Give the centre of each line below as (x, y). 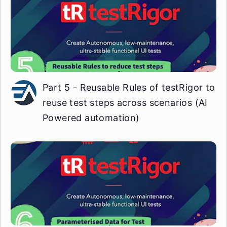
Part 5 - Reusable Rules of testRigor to (129, 87)
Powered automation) (91, 118)
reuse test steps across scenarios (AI (125, 102)
